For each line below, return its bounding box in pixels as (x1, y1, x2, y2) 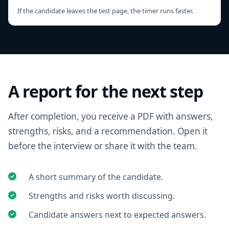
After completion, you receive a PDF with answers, (8, 110, 213, 122)
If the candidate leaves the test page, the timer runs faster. (17, 6, 193, 15)
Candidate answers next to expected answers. (29, 209, 206, 220)
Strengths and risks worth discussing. (29, 190, 175, 201)
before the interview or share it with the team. (8, 140, 197, 152)
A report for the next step (8, 80, 203, 102)
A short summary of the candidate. (29, 171, 163, 182)
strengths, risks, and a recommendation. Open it (8, 125, 208, 137)
